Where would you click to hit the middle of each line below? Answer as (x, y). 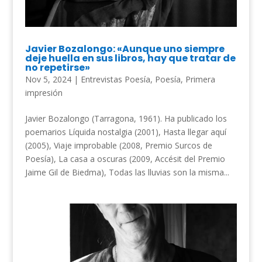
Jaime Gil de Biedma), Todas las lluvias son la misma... (127, 172)
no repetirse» (57, 67)
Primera (200, 79)
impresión (44, 92)
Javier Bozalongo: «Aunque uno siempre (125, 49)
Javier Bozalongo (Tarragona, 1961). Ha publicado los (126, 118)
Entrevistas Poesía (115, 79)
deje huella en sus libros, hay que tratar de (130, 58)
